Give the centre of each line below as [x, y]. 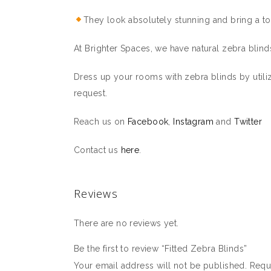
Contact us [97, 150]
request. [91, 93]
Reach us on [101, 122]
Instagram [194, 122]
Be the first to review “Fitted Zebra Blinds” [161, 249]
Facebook [148, 122]
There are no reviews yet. [126, 223]
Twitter [248, 122]
